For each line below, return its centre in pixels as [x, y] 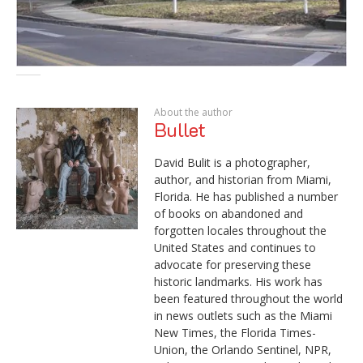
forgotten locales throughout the [240, 230]
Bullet [180, 129]
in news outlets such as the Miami [243, 315]
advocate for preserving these [233, 264]
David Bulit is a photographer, [232, 162]
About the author [193, 112]
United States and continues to [235, 247]
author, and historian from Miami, [243, 179]
